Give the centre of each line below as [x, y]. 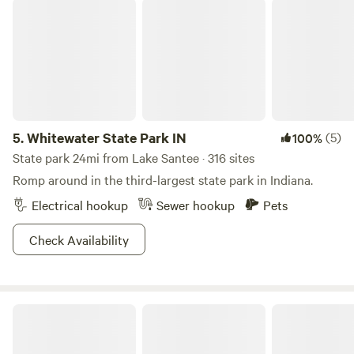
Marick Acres [44, 310]
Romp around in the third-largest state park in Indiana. [163, 179]
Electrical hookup [80, 205]
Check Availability [79, 239]
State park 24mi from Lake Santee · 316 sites [134, 157]
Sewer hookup [196, 205]
